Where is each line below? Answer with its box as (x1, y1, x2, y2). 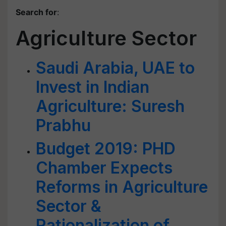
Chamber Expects (36, 158, 173, 178)
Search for (16, 7, 57, 17)
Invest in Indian (36, 77, 149, 97)
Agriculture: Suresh (36, 96, 185, 116)
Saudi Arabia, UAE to (36, 58, 195, 78)
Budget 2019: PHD (36, 139, 176, 158)
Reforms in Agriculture (36, 177, 208, 197)
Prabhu (36, 116, 91, 135)
